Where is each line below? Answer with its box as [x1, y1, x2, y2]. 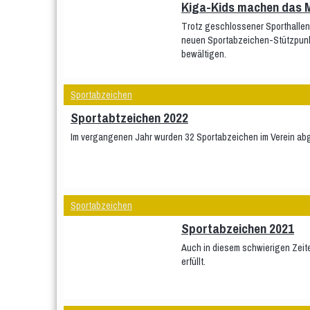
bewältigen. [181, 47, 226, 60]
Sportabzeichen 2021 [181, 219, 294, 237]
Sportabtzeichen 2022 [71, 109, 188, 127]
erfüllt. [181, 255, 206, 268]
